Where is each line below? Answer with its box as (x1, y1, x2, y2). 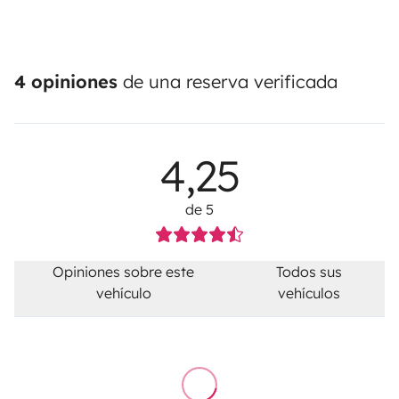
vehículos (277, 284, 340, 303)
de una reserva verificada (118, 70, 338, 94)
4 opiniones (14, 70, 118, 94)
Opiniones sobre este (53, 263, 195, 281)
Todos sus (275, 263, 342, 281)
